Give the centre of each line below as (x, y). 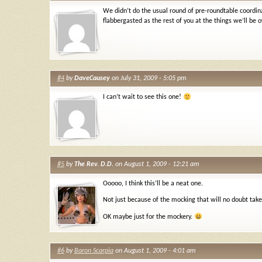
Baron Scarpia (94, 251)
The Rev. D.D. (94, 165)
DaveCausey (92, 78)
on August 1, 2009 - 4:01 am (154, 251)
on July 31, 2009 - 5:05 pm (148, 78)
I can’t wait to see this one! (143, 97)
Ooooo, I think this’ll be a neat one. (153, 183)
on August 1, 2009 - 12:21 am (156, 165)
